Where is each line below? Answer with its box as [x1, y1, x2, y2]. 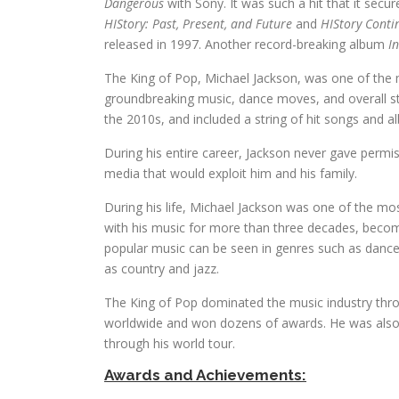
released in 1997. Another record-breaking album [104, 36, 388, 53]
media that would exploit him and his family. [104, 165, 357, 182]
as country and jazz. [104, 260, 219, 277]
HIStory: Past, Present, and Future [104, 15, 292, 32]
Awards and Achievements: [104, 366, 306, 384]
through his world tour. [104, 335, 235, 352]
